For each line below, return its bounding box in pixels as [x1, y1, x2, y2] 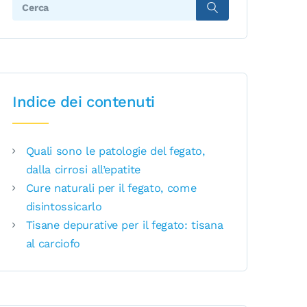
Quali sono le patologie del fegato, [25, 145, 205, 158]
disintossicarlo [25, 200, 102, 214]
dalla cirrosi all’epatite [25, 163, 141, 177]
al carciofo [25, 237, 80, 251]
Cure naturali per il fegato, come [25, 182, 197, 195]
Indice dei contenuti [12, 92, 155, 110]
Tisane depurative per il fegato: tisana [25, 219, 223, 232]
